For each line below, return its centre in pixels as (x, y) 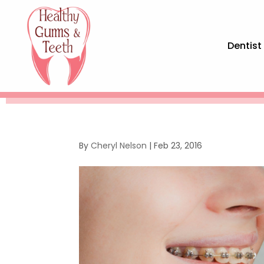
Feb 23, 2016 (178, 146)
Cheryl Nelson (119, 146)
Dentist (245, 46)
